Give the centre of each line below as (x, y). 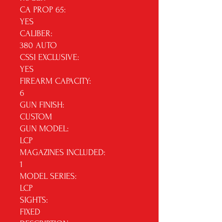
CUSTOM (36, 117)
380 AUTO (38, 45)
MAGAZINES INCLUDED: (63, 152)
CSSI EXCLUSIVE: (50, 57)
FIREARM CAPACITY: (55, 81)
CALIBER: (36, 33)
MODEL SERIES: (48, 176)
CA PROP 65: (43, 10)
